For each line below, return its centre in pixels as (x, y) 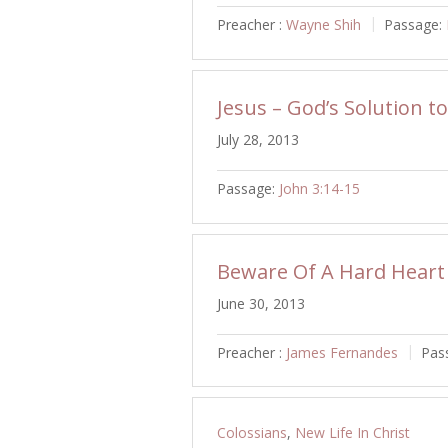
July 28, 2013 (258, 139)
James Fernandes (342, 352)
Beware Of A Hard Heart (331, 271)
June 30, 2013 (261, 303)
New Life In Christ (352, 433)
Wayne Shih (323, 24)
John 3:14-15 (319, 188)
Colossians (252, 433)
